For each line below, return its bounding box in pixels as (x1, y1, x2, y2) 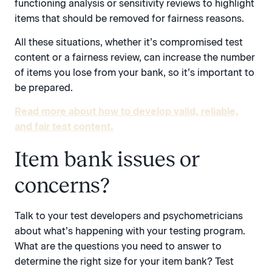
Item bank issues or (15, 146, 200, 171)
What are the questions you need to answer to (15, 240, 222, 252)
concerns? (15, 172, 110, 197)
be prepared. (15, 82, 73, 94)
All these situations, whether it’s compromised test (15, 36, 243, 49)
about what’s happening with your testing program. (15, 225, 245, 237)
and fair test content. (15, 121, 114, 133)
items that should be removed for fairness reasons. (15, 12, 244, 24)
